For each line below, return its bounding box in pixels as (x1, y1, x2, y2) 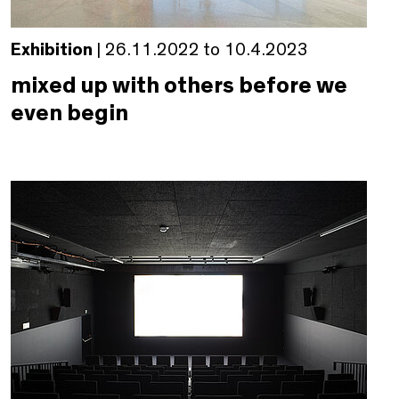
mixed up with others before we (11, 73, 347, 97)
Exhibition (11, 40, 93, 59)
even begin (11, 101, 128, 125)
